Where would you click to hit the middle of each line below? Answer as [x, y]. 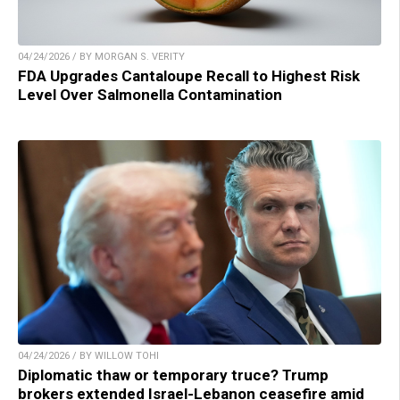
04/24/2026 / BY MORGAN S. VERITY [101, 56]
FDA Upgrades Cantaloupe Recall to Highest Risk [189, 75]
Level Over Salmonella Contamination [150, 94]
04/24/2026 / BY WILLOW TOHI [88, 355]
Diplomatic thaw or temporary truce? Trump [173, 375]
